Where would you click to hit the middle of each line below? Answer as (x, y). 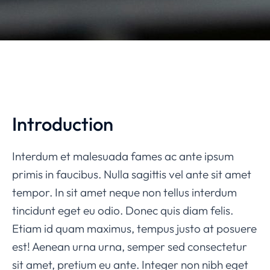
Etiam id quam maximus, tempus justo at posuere (134, 229)
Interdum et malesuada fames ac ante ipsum (123, 156)
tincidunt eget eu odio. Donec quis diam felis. (123, 211)
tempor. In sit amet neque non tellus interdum (124, 193)
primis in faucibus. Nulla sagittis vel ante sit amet (132, 174)
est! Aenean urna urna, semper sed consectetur (130, 247)
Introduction (63, 124)
